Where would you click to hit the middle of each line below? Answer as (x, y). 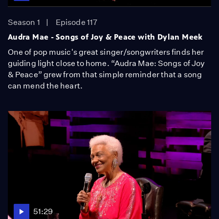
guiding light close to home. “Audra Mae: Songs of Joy (107, 63)
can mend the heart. (45, 86)
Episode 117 (77, 22)
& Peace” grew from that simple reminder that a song (105, 74)
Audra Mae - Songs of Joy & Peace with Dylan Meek (105, 37)
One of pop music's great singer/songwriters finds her (106, 52)
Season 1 (24, 22)
